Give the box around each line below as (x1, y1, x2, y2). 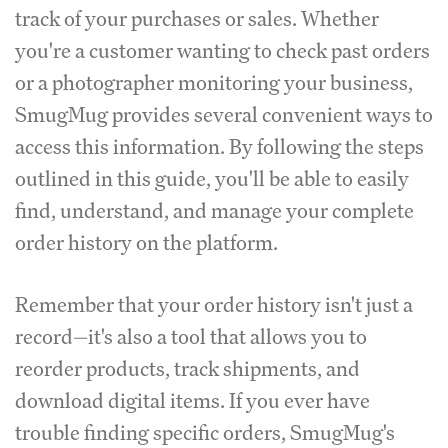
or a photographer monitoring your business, (15, 69, 413, 96)
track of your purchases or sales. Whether (15, 5, 379, 32)
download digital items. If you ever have (15, 387, 370, 414)
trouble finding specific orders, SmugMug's (15, 419, 395, 446)
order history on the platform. (15, 229, 278, 256)
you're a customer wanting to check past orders (15, 37, 430, 64)
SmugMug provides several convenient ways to (15, 101, 433, 128)
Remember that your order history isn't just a (15, 291, 413, 318)
